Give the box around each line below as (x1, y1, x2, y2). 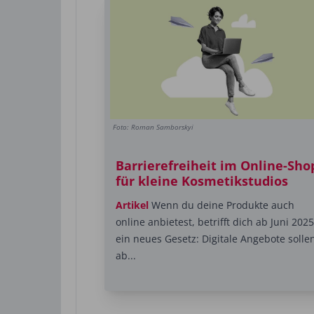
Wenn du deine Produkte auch (149, 198, 294, 212)
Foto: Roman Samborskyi (113, 122, 193, 132)
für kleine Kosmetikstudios (116, 172, 288, 190)
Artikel (116, 198, 149, 212)
